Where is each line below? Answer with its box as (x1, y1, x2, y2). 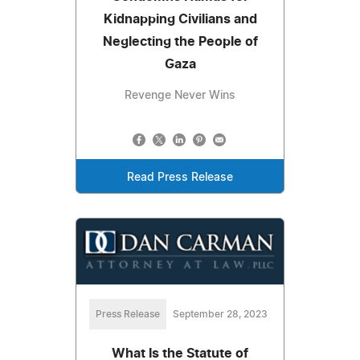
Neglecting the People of (102, 35, 258, 49)
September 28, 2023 (173, 309, 268, 319)
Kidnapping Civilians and (103, 13, 257, 27)
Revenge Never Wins (125, 90, 235, 102)
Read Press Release (127, 172, 233, 184)
